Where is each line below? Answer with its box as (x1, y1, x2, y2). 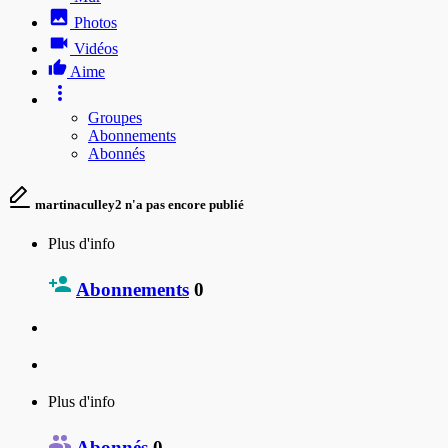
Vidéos (74, 39, 118, 57)
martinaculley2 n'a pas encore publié (32, 196, 244, 212)
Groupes (88, 108, 142, 126)
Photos (74, 13, 117, 31)
